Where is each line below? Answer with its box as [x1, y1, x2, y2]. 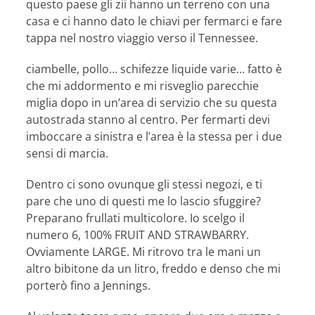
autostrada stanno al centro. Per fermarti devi [26, 112, 271, 128]
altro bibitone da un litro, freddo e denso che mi [26, 261, 281, 277]
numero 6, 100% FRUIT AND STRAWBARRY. [26, 227, 250, 243]
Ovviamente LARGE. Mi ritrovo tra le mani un [26, 244, 262, 260]
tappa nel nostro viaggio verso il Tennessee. [26, 30, 259, 46]
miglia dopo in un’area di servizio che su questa [26, 95, 278, 111]
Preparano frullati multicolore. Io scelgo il [26, 210, 245, 226]
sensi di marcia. [26, 146, 109, 162]
